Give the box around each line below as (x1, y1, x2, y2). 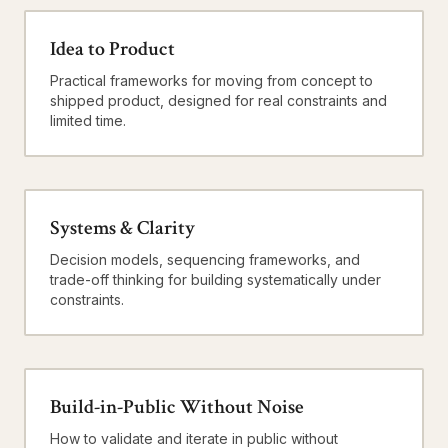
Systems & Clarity (50, 215, 195, 241)
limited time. (50, 112, 126, 129)
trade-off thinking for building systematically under (50, 271, 381, 288)
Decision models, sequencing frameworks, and (50, 251, 360, 268)
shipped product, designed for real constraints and (50, 92, 387, 109)
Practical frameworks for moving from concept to (50, 72, 373, 89)
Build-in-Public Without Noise (50, 394, 304, 420)
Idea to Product (50, 36, 175, 62)
